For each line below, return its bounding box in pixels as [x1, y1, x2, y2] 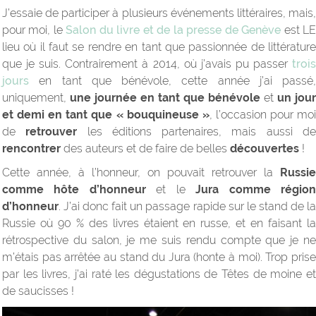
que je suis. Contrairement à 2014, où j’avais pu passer [2, 57, 292, 71]
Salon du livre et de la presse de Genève [66, 23, 281, 37]
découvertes [230, 142, 299, 156]
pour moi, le [2, 23, 66, 37]
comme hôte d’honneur [2, 183, 146, 197]
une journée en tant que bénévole [70, 91, 260, 105]
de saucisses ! [2, 284, 74, 298]
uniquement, [2, 91, 70, 105]
